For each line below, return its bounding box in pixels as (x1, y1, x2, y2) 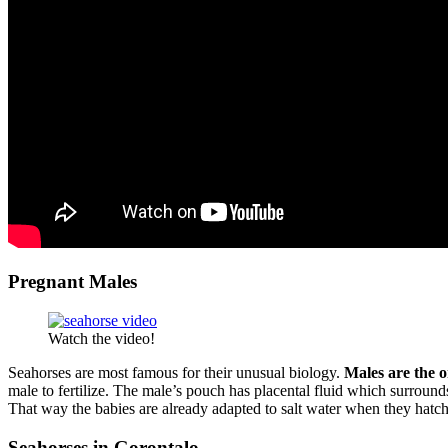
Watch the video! (48, 329, 155, 347)
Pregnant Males (8, 271, 137, 293)
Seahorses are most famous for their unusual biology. (8, 363, 344, 381)
